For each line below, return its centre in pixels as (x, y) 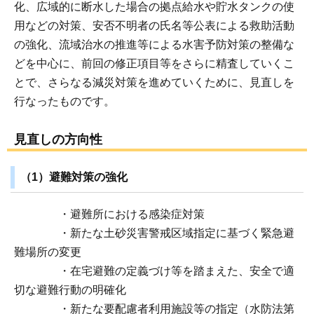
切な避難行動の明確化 (70, 289)
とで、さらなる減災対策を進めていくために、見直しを (154, 83)
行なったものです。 (64, 102)
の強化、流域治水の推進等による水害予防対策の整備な (154, 45)
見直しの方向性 (58, 140)
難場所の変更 (48, 252)
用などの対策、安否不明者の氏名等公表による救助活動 (154, 26)
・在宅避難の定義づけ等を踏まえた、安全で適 (154, 271)
